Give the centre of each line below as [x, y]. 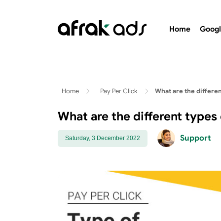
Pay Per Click [119, 91]
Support [196, 138]
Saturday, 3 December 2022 [103, 138]
